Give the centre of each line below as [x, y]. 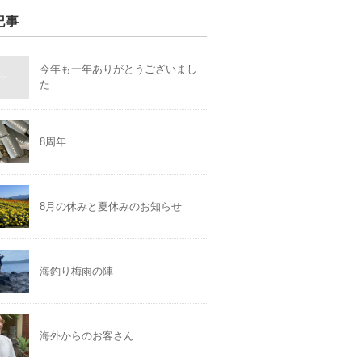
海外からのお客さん [87, 336]
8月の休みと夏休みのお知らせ [111, 206]
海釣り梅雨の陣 [77, 271]
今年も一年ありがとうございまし [119, 69]
